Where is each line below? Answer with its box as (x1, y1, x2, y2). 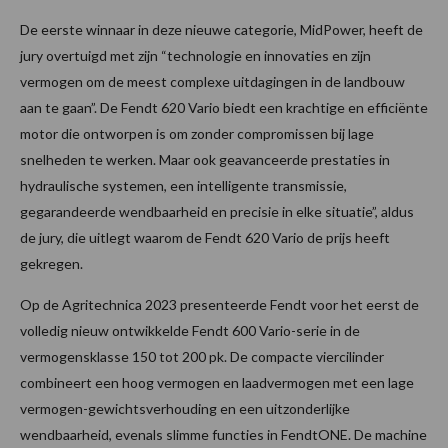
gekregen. (20, 254, 83, 272)
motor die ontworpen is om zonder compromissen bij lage (20, 124, 374, 142)
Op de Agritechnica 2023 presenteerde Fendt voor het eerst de (20, 295, 419, 313)
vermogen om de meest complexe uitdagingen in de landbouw (20, 72, 405, 90)
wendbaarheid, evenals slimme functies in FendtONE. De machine (20, 425, 427, 443)
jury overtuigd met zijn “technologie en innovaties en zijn (20, 46, 371, 64)
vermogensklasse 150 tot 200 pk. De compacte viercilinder (20, 347, 384, 365)
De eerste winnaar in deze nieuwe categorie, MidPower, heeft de (20, 20, 423, 38)
